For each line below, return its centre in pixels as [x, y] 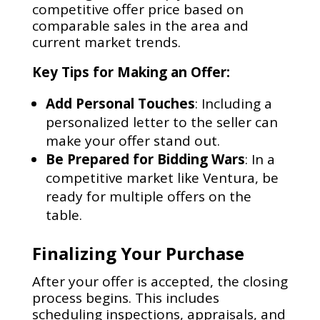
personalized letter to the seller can [161, 122]
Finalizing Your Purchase [138, 254]
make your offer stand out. [132, 141]
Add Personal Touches [120, 104]
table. [64, 215]
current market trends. [106, 42]
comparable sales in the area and [140, 26]
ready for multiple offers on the [148, 197]
